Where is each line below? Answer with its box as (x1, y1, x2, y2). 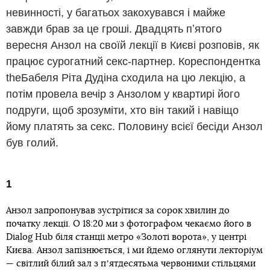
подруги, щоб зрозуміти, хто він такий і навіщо (6, 104, 239, 117)
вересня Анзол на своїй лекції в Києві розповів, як (6, 39, 259, 52)
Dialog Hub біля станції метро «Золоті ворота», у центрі (6, 233, 246, 242)
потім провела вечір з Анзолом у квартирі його (6, 88, 240, 101)
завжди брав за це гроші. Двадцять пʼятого (6, 23, 222, 36)
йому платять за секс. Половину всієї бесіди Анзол (6, 121, 263, 133)
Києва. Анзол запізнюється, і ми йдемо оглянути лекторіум (6, 246, 263, 256)
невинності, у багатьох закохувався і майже (6, 7, 225, 19)
